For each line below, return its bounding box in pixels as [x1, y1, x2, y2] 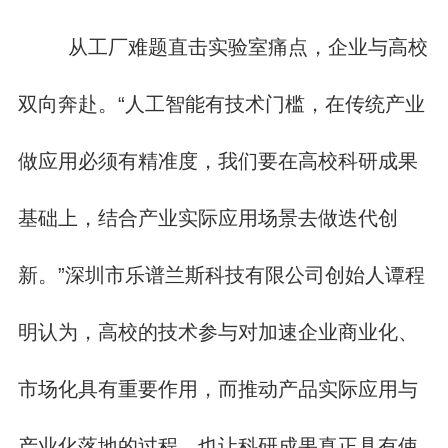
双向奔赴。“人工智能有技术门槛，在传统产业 [17, 92, 425, 115]
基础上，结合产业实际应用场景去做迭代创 [17, 206, 398, 229]
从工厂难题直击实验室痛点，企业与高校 [56, 35, 429, 58]
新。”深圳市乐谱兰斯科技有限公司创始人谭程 [17, 263, 425, 286]
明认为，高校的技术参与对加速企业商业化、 [17, 320, 418, 343]
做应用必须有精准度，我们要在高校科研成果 [17, 149, 418, 172]
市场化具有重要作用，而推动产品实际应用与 [17, 377, 418, 400]
